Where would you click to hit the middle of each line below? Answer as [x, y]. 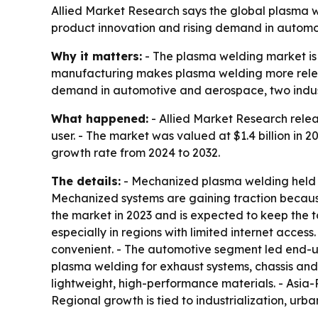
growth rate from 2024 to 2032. [136, 153]
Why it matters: [97, 56]
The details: [86, 181]
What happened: [100, 119]
